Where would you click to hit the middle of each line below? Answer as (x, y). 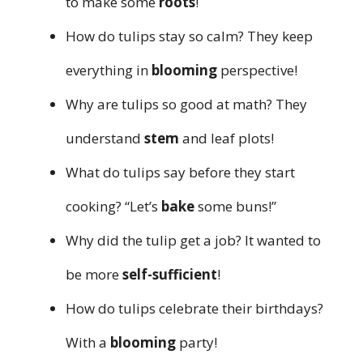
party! (196, 342)
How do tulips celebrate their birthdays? (194, 308)
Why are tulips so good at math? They (186, 104)
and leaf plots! (226, 138)
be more (94, 274)
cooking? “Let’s (113, 206)
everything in (109, 70)
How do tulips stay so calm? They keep (189, 36)
